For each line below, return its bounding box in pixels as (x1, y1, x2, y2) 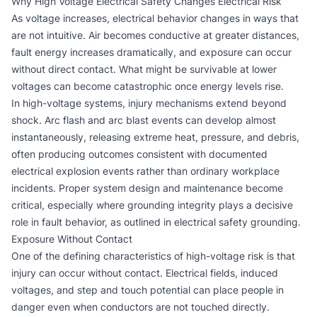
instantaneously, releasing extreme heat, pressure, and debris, (11, 131, 299, 143)
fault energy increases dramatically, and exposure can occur (11, 46, 292, 58)
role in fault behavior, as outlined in (11, 216, 174, 228)
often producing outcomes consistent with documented (11, 148, 267, 160)
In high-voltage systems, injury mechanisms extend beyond (11, 97, 287, 109)
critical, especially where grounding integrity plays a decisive (11, 199, 293, 211)
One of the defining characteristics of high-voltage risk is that (11, 250, 295, 262)
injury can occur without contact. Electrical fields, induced (11, 267, 278, 279)
